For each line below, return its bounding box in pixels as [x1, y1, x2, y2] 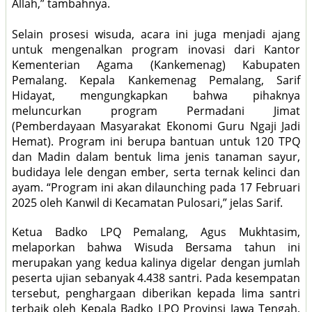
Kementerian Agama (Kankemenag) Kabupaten [12, 57, 300, 73]
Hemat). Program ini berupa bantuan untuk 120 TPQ [12, 134, 300, 150]
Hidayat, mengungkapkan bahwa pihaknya [12, 88, 300, 104]
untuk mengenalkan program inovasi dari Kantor [12, 42, 300, 58]
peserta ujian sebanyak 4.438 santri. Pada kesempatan [12, 270, 300, 286]
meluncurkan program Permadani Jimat [12, 103, 300, 119]
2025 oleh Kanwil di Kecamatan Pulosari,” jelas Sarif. [12, 195, 283, 211]
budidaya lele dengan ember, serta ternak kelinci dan [12, 164, 300, 180]
